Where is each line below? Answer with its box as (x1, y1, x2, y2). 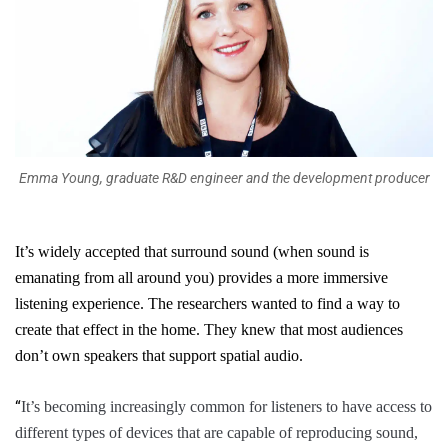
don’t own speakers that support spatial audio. (15, 347, 303, 365)
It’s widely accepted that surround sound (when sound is (15, 243, 369, 261)
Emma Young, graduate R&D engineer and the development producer (18, 170, 430, 187)
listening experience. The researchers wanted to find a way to (15, 295, 400, 313)
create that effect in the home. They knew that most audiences (15, 321, 403, 339)
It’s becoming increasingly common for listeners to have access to (21, 398, 432, 416)
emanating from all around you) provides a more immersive (15, 269, 388, 287)
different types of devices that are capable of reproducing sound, (15, 424, 418, 442)
